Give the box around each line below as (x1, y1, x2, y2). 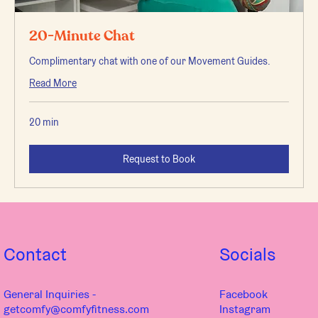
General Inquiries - (4, 286, 96, 302)
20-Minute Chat (29, 28, 135, 43)
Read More (29, 76, 77, 89)
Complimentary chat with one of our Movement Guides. (29, 54, 270, 67)
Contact (4, 242, 67, 265)
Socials (219, 242, 276, 265)
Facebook (219, 286, 268, 302)
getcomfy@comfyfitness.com (4, 301, 150, 317)
